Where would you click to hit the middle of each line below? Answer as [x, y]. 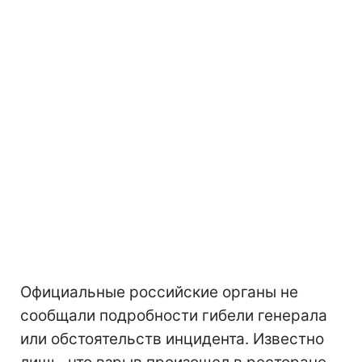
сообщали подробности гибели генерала [174, 315]
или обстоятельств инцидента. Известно [172, 339]
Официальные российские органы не [159, 292]
